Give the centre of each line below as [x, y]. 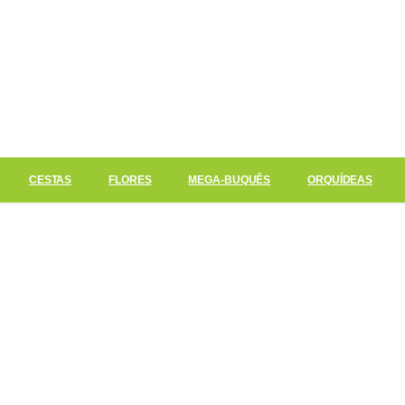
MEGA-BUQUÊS [230, 179]
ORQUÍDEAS [340, 179]
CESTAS [50, 179]
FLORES [130, 179]
